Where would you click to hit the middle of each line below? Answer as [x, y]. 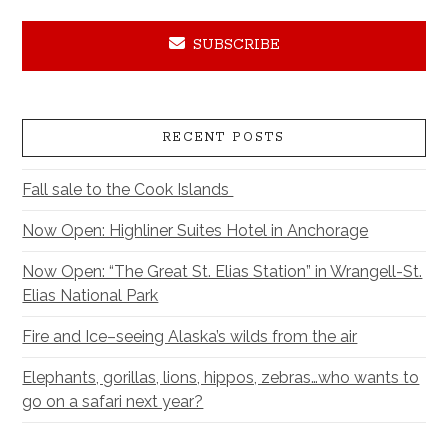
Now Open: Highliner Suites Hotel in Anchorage [195, 231]
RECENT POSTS [224, 138]
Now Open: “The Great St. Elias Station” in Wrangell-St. [222, 272]
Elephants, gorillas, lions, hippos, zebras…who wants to [221, 378]
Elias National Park [90, 296]
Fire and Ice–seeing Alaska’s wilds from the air [190, 337]
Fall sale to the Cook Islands [128, 190]
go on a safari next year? [113, 402]
